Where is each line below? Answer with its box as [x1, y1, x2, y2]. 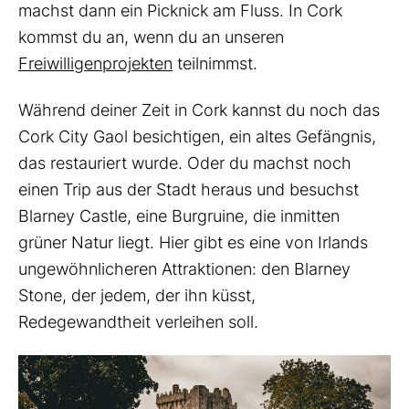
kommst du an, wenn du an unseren [18, 26, 284, 47]
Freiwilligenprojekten [18, 53, 173, 73]
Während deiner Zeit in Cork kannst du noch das [18, 100, 380, 120]
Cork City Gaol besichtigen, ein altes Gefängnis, [18, 126, 376, 146]
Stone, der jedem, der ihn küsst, [18, 285, 256, 305]
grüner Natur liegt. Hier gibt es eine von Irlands [18, 232, 368, 252]
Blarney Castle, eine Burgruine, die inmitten [18, 205, 340, 225]
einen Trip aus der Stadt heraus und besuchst [18, 179, 359, 199]
